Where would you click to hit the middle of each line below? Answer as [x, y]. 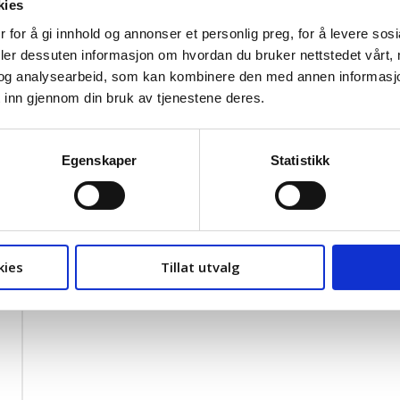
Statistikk [300, 160]
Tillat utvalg [200, 267]
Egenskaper [99, 160]
